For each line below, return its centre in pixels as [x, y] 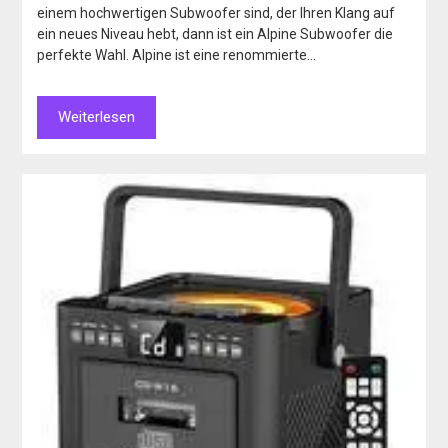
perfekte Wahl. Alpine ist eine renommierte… [177, 55]
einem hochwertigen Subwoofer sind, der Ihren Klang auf [216, 13]
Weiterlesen [97, 117]
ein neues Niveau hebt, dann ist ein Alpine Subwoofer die [215, 34]
